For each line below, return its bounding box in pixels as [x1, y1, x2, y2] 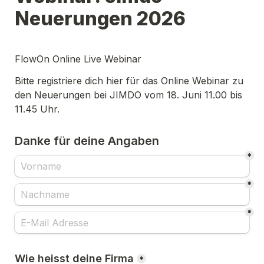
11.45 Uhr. [15, 103, 62, 115]
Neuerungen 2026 [15, 7, 186, 31]
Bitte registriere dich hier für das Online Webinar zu [15, 75, 243, 87]
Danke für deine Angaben [15, 134, 159, 148]
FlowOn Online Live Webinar [15, 53, 141, 65]
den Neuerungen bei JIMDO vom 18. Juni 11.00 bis [15, 89, 242, 101]
